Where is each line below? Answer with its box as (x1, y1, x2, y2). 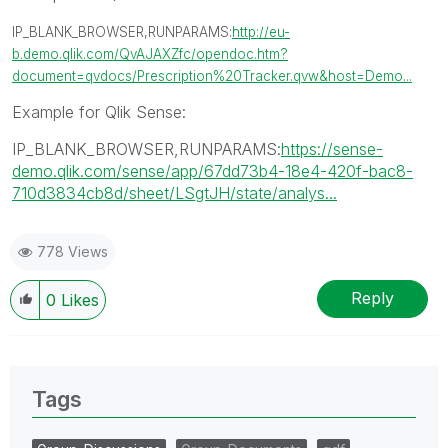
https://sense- (281, 138, 383, 159)
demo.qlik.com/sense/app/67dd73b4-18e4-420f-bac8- (12, 160, 413, 181)
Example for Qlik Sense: (12, 101, 186, 122)
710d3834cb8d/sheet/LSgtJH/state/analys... (12, 182, 337, 203)
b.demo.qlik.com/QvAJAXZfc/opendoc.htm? (12, 45, 288, 62)
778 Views (37, 242, 108, 260)
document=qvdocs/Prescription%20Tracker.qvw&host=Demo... (12, 67, 412, 84)
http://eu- (232, 23, 290, 40)
